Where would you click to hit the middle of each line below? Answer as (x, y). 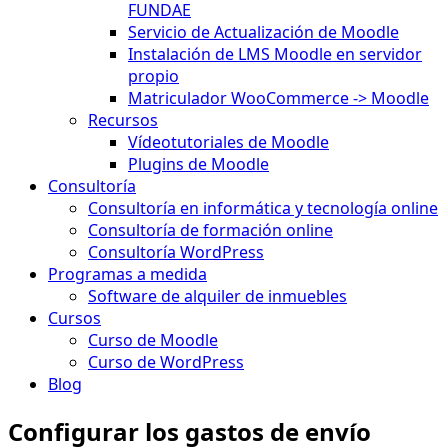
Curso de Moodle (153, 340)
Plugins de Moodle (198, 164)
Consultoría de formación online (210, 230)
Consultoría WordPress (176, 252)
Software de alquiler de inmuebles (217, 296)
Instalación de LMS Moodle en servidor (275, 54)
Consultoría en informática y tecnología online (263, 208)
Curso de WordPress (166, 362)
